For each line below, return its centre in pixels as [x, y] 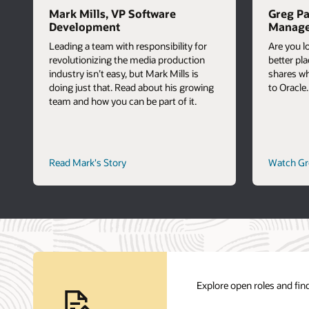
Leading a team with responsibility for [128, 46]
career [138, 161]
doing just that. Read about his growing [131, 88]
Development [84, 26]
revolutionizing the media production [127, 60]
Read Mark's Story [87, 162]
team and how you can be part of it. [122, 101]
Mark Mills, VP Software [112, 13]
